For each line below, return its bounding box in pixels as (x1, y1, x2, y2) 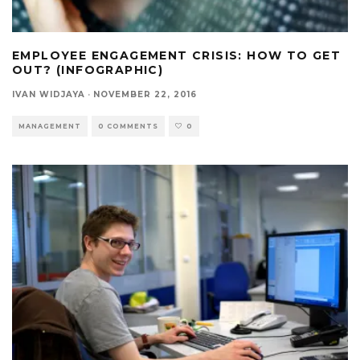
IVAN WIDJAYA (12, 88, 85, 100)
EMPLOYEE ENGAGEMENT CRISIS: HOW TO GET (12, 47, 342, 63)
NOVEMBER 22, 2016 (93, 88, 197, 100)
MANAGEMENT (18, 121, 81, 130)
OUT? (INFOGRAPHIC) (12, 62, 164, 77)
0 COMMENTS (98, 121, 158, 130)
